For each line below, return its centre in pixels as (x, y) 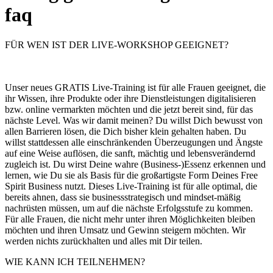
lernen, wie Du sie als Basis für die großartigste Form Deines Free (131, 175)
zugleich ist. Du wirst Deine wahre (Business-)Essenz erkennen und (135, 164)
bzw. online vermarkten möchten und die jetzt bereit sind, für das (129, 109)
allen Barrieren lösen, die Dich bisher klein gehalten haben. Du (126, 131)
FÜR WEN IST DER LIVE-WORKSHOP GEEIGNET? (117, 44)
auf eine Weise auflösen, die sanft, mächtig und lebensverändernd (130, 153)
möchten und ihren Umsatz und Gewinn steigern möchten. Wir (125, 230)
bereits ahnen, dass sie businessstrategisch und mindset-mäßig (123, 197)
